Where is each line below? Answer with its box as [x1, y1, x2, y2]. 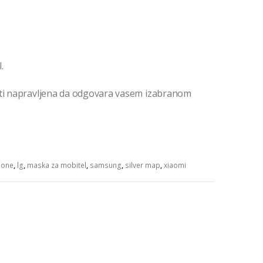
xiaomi [164, 160, 186, 171]
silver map [125, 160, 160, 171]
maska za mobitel [27, 160, 86, 171]
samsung [90, 160, 122, 171]
